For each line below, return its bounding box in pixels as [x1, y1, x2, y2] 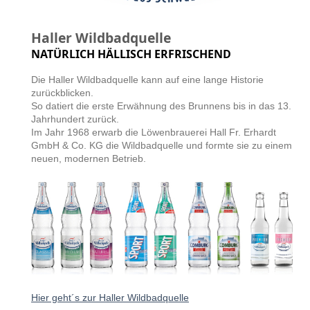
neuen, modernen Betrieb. [31, 153, 146, 165]
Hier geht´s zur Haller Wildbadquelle [31, 291, 189, 303]
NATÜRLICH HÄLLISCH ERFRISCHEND [31, 46, 231, 62]
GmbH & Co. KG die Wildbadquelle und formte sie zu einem [31, 140, 292, 152]
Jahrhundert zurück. [31, 113, 119, 125]
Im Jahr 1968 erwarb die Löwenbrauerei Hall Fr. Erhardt [31, 127, 276, 138]
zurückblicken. [31, 87, 93, 99]
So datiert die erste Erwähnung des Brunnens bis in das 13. [31, 100, 291, 112]
